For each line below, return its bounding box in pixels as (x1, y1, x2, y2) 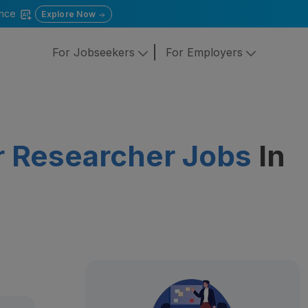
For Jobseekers (52, 45, 138, 60)
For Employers (165, 45, 246, 60)
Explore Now (41, 9, 98, 19)
